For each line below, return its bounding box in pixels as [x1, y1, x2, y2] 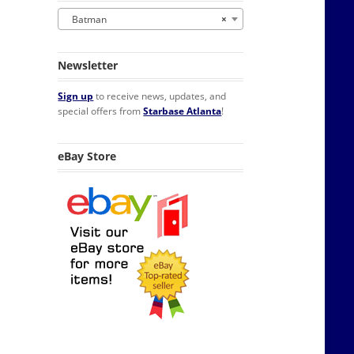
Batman [65, 13, 107, 27]
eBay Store [58, 148, 117, 164]
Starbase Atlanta [143, 104, 222, 118]
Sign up [58, 88, 94, 103]
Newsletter [58, 57, 119, 73]
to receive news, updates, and [93, 88, 227, 103]
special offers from [58, 104, 144, 118]
